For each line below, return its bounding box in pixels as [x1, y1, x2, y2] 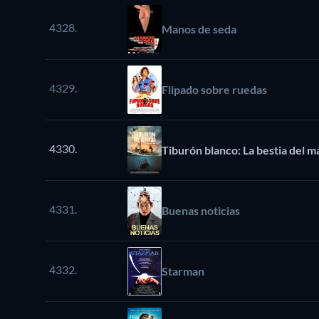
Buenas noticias [162, 204, 240, 218]
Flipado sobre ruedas [162, 83, 267, 97]
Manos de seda [162, 22, 236, 36]
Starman [162, 264, 204, 278]
